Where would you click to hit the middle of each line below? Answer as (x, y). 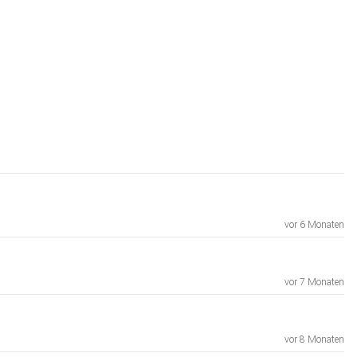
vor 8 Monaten (314, 340)
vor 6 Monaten (314, 225)
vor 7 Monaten (314, 282)
